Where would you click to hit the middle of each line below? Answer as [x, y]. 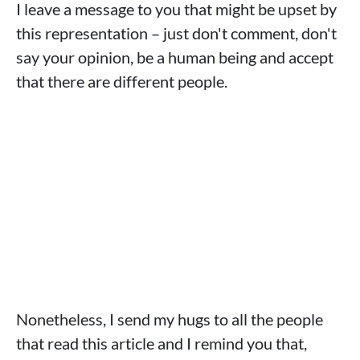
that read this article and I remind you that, [162, 343]
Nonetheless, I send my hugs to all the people [170, 319]
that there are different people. [122, 81]
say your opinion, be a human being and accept [175, 57]
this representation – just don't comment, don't [176, 33]
